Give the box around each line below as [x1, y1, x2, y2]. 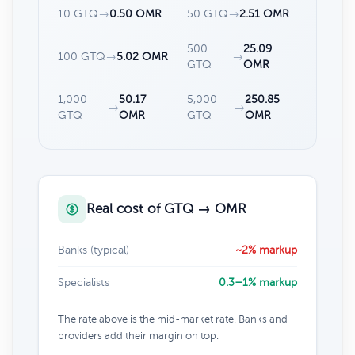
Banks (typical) [58, 243, 129, 256]
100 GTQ [58, 50, 105, 63]
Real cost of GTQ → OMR [86, 200, 246, 216]
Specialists [58, 276, 109, 288]
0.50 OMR [109, 7, 162, 20]
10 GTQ [58, 7, 98, 20]
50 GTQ [187, 7, 228, 20]
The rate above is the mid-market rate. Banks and [58, 313, 288, 325]
